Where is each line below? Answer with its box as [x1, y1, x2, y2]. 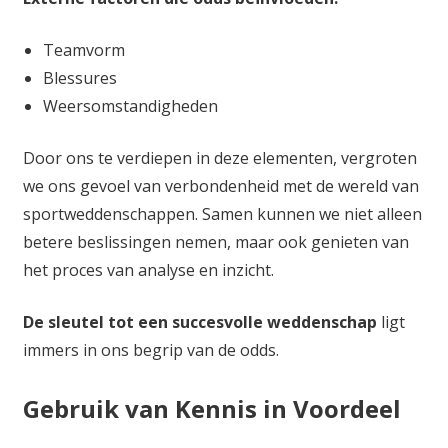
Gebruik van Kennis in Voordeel [22, 392, 401, 426]
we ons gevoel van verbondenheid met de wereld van [22, 175, 419, 198]
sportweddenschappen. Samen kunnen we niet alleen [22, 203, 422, 226]
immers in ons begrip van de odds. [22, 339, 279, 362]
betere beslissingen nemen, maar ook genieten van [22, 231, 409, 254]
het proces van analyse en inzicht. [22, 259, 274, 282]
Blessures [42, 67, 117, 90]
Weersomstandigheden [42, 95, 218, 118]
